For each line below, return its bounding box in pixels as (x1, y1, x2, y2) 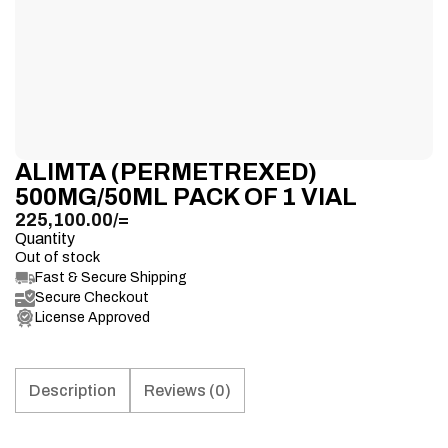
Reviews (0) (144, 381, 231, 399)
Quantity (15, 229, 75, 247)
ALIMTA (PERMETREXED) (15, 158, 317, 185)
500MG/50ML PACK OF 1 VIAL (15, 183, 357, 210)
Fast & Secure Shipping (35, 269, 187, 285)
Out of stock (15, 248, 100, 265)
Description (29, 381, 116, 399)
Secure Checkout (35, 289, 149, 305)
